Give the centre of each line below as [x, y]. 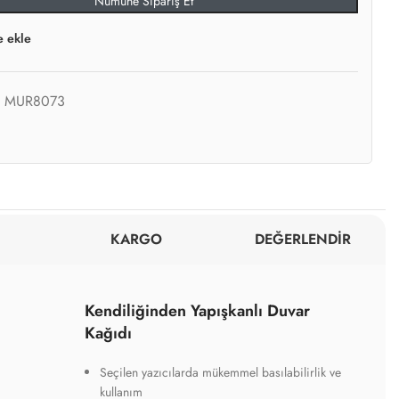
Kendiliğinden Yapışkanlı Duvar [197, 311]
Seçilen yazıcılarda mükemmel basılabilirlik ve [220, 372]
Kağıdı [108, 333]
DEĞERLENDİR [302, 239]
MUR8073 [35, 101]
